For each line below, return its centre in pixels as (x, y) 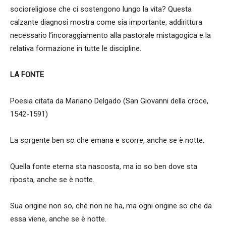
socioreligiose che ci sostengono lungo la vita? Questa (101, 9)
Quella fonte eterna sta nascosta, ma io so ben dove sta (104, 166)
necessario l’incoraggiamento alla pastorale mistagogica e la (110, 35)
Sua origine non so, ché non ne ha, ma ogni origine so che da (111, 206)
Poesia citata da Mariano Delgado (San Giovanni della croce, (109, 101)
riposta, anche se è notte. (52, 180)
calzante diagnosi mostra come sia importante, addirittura (106, 22)
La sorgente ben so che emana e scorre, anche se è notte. (107, 140)
